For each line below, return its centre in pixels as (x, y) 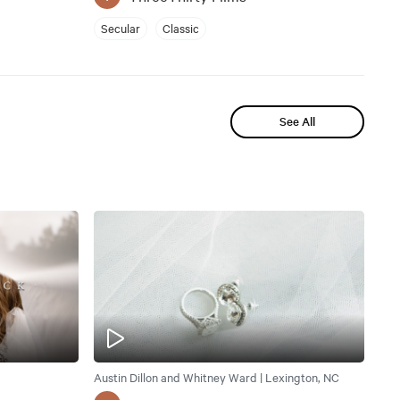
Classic (180, 28)
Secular (120, 28)
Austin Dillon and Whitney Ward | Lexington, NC (216, 377)
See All (297, 121)
